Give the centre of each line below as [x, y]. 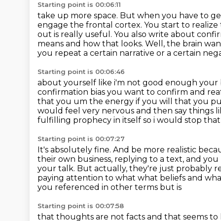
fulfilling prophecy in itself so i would [111, 120]
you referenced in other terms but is [110, 187]
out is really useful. [76, 34]
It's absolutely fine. [75, 150]
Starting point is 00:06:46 [81, 72]
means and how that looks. [91, 44]
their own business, [76, 159]
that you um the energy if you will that [115, 101]
